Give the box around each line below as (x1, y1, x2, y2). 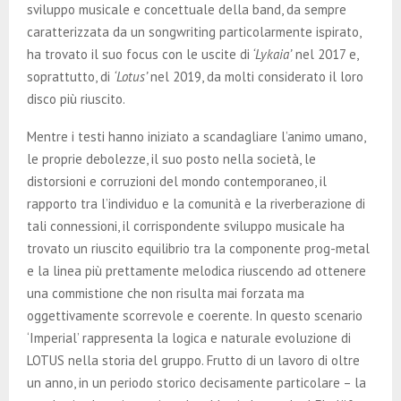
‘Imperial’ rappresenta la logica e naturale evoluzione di (27, 328, 351, 346)
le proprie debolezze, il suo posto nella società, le (27, 149, 316, 167)
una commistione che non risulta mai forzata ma (27, 284, 304, 302)
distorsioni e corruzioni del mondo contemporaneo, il (27, 172, 327, 190)
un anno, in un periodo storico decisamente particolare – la (27, 373, 366, 391)
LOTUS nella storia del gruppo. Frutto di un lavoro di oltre (27, 351, 360, 369)
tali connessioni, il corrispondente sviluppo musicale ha (27, 217, 345, 235)
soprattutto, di (27, 67, 114, 85)
